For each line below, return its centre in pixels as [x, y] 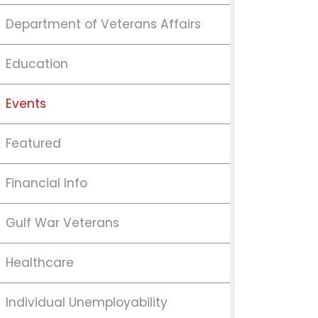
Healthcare [40, 262]
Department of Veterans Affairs [103, 24]
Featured [33, 143]
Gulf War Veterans [62, 223]
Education [37, 64]
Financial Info [46, 183]
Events [26, 103]
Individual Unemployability [87, 302]
